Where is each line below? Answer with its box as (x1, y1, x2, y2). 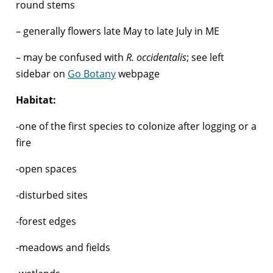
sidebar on (16, 66, 68, 80)
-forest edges (16, 214, 76, 228)
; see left (186, 50, 224, 64)
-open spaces (16, 161, 77, 175)
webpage (116, 66, 160, 80)
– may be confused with (16, 50, 126, 64)
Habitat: (16, 93, 56, 107)
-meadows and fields (16, 240, 110, 254)
